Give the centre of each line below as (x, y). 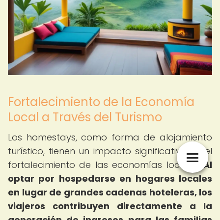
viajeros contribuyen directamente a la (110, 206)
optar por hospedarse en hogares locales (110, 179)
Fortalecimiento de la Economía (101, 102)
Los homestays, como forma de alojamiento (110, 137)
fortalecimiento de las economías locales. (106, 165)
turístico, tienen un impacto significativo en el (110, 151)
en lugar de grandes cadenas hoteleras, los (110, 192)
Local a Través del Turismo (85, 117)
